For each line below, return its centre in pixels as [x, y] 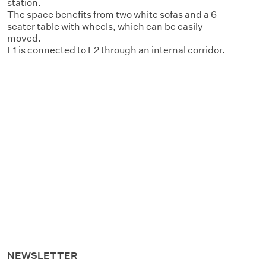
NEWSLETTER [42, 256]
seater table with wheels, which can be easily [105, 26]
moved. [24, 38]
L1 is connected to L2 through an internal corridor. [116, 50]
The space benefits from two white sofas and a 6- [114, 15]
